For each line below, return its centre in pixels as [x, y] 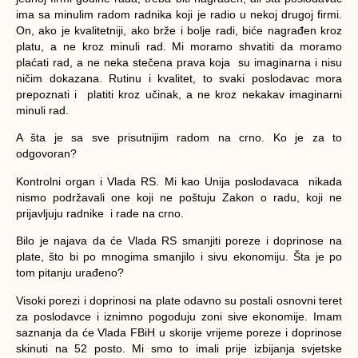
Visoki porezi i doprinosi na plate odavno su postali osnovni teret [179, 300]
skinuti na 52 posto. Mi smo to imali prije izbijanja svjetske [179, 348]
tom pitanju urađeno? [70, 273]
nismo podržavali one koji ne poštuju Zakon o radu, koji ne [179, 197]
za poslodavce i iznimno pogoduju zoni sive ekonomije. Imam [179, 316]
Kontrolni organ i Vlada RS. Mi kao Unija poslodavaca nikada [179, 181]
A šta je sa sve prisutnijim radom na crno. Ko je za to [179, 138]
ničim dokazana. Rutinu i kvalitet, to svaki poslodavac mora [179, 79]
